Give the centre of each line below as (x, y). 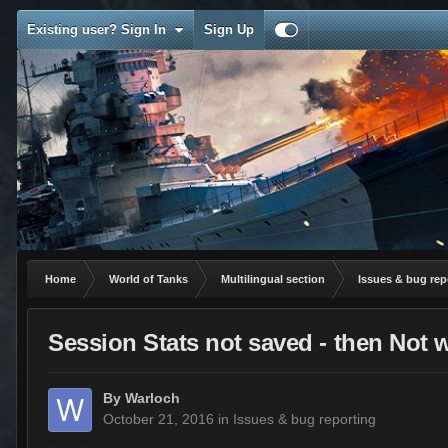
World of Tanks (148, 279)
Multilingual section (273, 279)
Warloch (152, 398)
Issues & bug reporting (304, 419)
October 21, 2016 (158, 419)
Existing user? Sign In (100, 29)
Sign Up (229, 29)
